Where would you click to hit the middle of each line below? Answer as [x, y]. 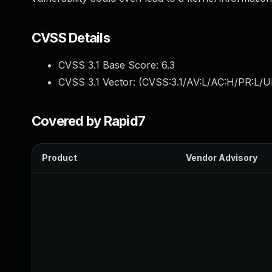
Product [59, 158]
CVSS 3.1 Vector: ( [100, 82]
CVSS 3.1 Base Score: [110, 65]
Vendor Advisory [222, 158]
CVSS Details [71, 38]
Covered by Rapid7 [89, 121]
